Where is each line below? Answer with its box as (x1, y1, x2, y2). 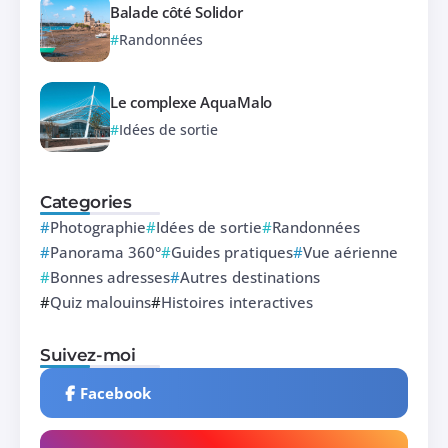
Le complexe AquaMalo (110, 91, 272, 112)
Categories (40, 191, 132, 213)
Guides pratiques (171, 242, 293, 263)
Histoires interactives (161, 292, 313, 313)
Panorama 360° (50, 242, 162, 263)
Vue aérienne (302, 242, 398, 263)
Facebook (80, 382, 152, 403)
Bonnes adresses (50, 267, 171, 288)
